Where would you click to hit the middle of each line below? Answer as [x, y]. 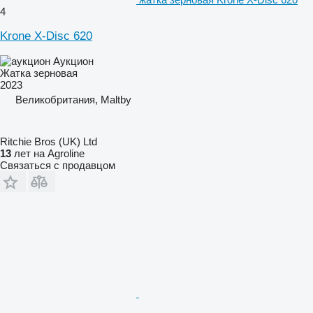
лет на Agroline [48, 153]
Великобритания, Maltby [73, 99]
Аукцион [73, 61]
